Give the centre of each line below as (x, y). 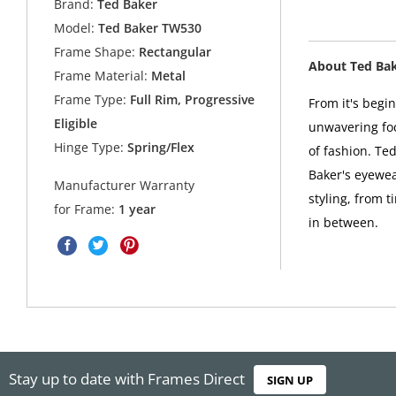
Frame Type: (91, 100)
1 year (137, 209)
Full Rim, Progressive (191, 100)
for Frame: (87, 209)
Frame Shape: (95, 52)
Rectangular (174, 52)
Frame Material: (101, 76)
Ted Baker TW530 (150, 28)
